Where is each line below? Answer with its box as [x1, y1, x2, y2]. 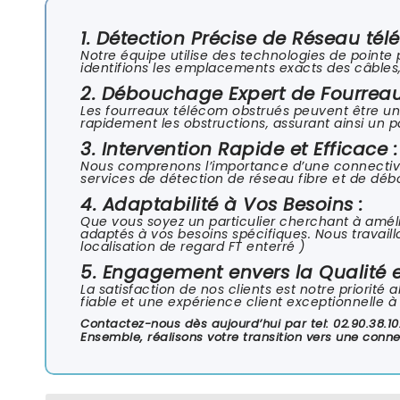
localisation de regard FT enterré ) [80, 237, 305, 255]
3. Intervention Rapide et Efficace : [80, 136, 397, 162]
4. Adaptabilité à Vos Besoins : [80, 191, 363, 217]
